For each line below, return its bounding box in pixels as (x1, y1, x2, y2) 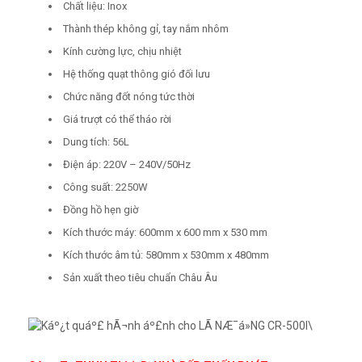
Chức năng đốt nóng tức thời (63, 90, 195, 103)
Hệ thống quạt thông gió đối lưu (63, 67, 210, 80)
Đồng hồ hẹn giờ (63, 203, 138, 216)
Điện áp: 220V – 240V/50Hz (63, 158, 191, 170)
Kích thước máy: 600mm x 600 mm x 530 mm (63, 225, 267, 238)
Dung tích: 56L (63, 135, 129, 148)
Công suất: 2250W (63, 180, 148, 193)
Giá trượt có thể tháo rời (63, 112, 171, 125)
